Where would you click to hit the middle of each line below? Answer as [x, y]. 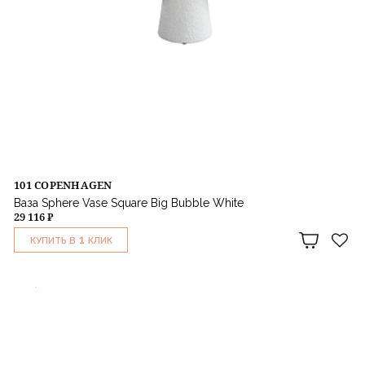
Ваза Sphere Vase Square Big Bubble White [129, 203]
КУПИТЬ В [53, 241]
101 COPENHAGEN [63, 185]
